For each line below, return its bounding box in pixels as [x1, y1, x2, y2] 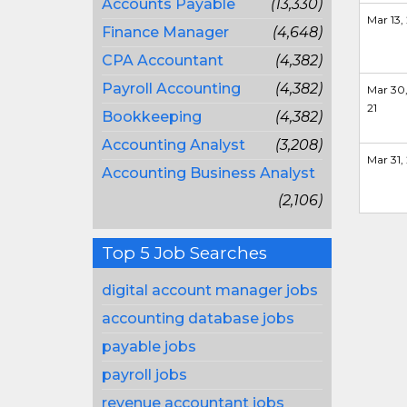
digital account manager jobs [102, 282, 318, 299]
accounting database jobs [102, 310, 294, 327]
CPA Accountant [102, 52, 223, 69]
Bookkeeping [102, 108, 202, 125]
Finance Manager [102, 24, 229, 41]
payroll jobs [102, 366, 187, 383]
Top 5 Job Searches [102, 243, 267, 263]
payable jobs [102, 338, 196, 355]
